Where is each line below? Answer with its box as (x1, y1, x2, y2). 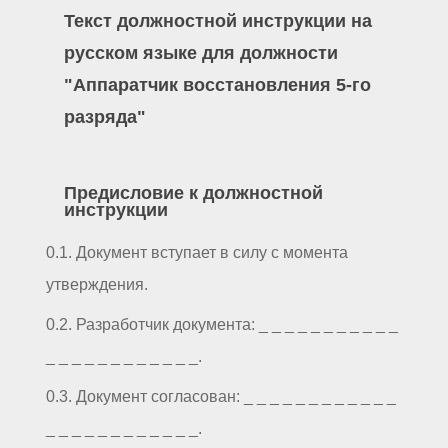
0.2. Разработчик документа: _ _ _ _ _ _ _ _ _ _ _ (46, 315, 398, 333)
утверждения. (46, 275, 148, 293)
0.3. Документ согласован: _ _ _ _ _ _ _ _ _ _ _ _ (46, 387, 396, 405)
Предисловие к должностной (63, 183, 323, 204)
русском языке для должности (63, 43, 338, 64)
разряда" (63, 107, 146, 128)
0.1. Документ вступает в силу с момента (46, 243, 348, 261)
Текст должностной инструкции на (63, 11, 372, 32)
